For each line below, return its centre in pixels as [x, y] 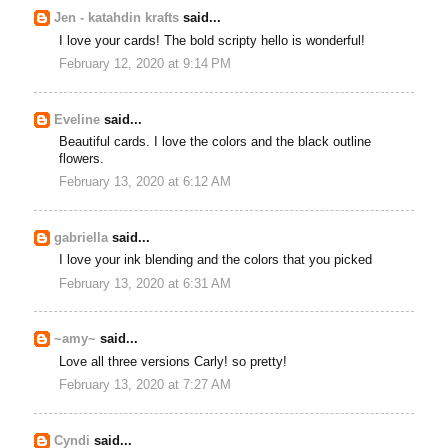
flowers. [82, 158]
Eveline [77, 119]
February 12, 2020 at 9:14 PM [145, 63]
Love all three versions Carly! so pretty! [173, 361]
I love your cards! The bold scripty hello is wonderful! [212, 40]
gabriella [81, 237]
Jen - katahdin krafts [117, 18]
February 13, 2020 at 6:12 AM [145, 182]
